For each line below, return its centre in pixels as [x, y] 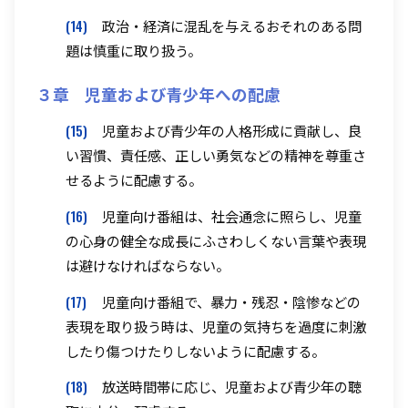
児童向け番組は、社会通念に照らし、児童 [232, 215]
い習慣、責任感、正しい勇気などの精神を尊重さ [216, 154]
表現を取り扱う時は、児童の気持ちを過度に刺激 [216, 326]
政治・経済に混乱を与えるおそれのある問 [232, 25]
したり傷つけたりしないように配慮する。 [195, 350]
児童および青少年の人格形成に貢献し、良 [232, 130]
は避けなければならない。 [148, 265]
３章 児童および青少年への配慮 [158, 93]
